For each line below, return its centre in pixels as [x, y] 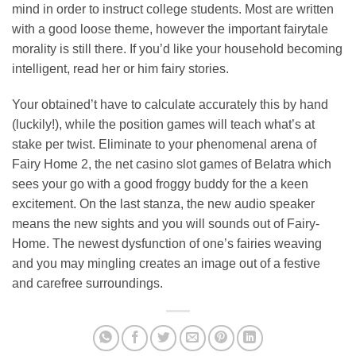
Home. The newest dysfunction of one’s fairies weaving [167, 244]
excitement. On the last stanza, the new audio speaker [163, 204]
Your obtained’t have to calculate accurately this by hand [170, 105]
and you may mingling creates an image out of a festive [166, 264]
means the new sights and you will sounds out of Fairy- [166, 224]
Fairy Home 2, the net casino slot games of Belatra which [172, 164]
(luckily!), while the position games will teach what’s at [163, 125]
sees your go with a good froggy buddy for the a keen [160, 184]
